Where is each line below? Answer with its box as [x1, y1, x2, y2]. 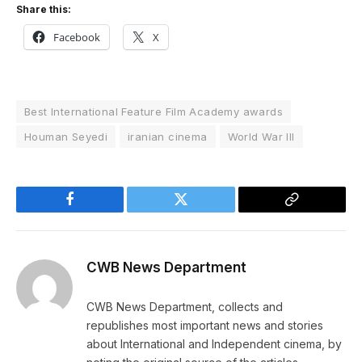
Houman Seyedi [24, 129, 108, 143]
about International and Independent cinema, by [86, 336, 342, 351]
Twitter [179, 204, 222, 219]
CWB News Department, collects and [86, 299, 283, 314]
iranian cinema [128, 129, 208, 143]
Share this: [16, 3, 71, 16]
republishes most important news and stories [86, 318, 323, 332]
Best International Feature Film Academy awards [24, 104, 283, 118]
